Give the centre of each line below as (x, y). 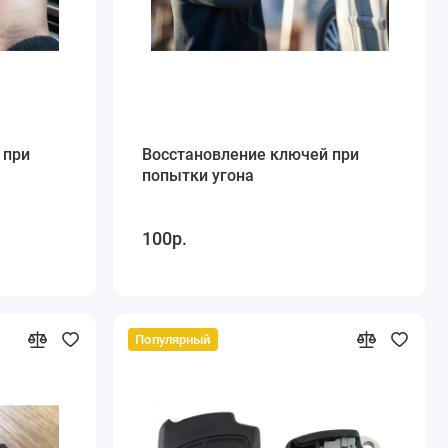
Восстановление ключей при (250, 155)
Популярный (173, 339)
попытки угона (197, 176)
